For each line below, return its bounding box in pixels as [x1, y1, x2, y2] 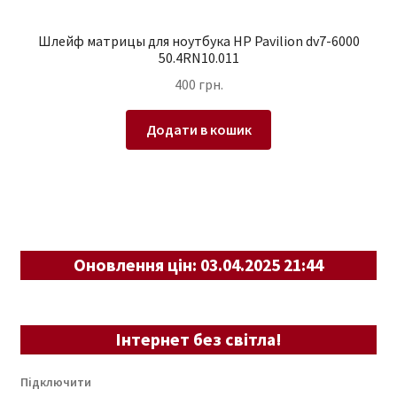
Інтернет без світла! [115, 328, 282, 351]
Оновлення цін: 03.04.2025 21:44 [74, 253, 323, 276]
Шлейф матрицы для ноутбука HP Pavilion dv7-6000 [37, 31, 360, 50]
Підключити [19, 374, 91, 391]
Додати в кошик [145, 121, 252, 139]
